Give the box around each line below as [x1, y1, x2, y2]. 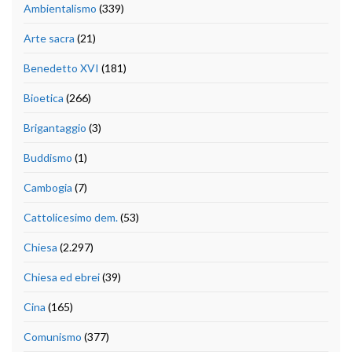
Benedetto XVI [24, 61, 99, 75]
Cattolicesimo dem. [24, 211, 118, 225]
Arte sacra [24, 31, 75, 46]
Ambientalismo [24, 2, 97, 16]
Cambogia [24, 181, 72, 195]
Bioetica [24, 91, 64, 105]
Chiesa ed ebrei [24, 270, 100, 284]
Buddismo [24, 151, 72, 165]
